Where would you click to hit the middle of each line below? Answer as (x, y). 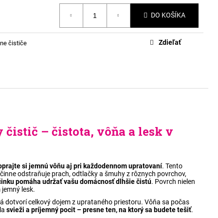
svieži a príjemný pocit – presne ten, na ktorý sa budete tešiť (99, 210)
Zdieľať (170, 43)
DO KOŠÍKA (168, 15)
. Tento (172, 166)
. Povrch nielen (173, 182)
